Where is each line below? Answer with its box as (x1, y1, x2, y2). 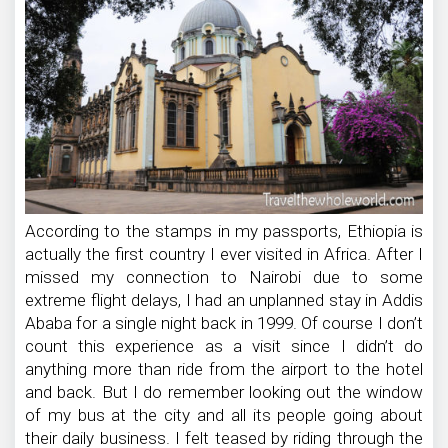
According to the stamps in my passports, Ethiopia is (25, 220, 423, 241)
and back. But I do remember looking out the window (25, 381, 423, 402)
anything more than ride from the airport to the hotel (25, 358, 423, 379)
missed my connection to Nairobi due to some (25, 266, 423, 287)
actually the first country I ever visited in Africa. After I (25, 243, 423, 264)
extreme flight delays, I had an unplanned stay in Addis (25, 289, 423, 310)
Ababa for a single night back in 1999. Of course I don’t (25, 312, 423, 333)
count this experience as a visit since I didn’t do (25, 335, 423, 356)
